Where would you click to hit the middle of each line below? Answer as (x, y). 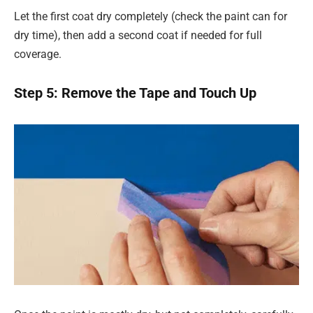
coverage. (38, 54)
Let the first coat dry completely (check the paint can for (151, 16)
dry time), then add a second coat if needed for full (138, 35)
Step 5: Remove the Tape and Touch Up (135, 93)
